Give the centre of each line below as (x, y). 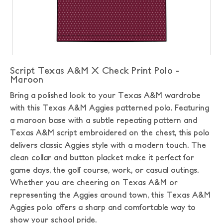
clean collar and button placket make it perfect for (102, 157)
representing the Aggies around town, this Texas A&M (110, 195)
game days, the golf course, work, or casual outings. (104, 170)
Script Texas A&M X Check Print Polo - (95, 70)
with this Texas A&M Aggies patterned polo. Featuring (110, 108)
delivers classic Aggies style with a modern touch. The (108, 145)
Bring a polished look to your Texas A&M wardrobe (105, 95)
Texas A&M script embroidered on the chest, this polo (110, 132)
